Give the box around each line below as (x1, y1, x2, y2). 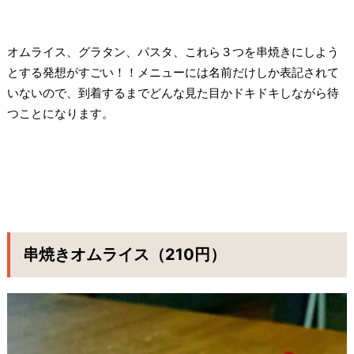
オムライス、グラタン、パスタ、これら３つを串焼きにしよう (6, 43, 339, 59)
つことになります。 (6, 105, 114, 121)
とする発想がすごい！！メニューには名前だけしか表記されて (6, 64, 339, 80)
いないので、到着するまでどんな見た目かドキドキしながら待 (6, 85, 339, 100)
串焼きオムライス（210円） (22, 244, 226, 264)
